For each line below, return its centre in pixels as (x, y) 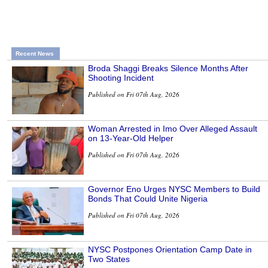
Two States (109, 259)
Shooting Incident (121, 78)
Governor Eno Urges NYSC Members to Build (174, 189)
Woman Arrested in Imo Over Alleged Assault (173, 129)
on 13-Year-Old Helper (131, 138)
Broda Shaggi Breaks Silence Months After (168, 68)
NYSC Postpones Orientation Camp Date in (170, 250)
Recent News (35, 54)
